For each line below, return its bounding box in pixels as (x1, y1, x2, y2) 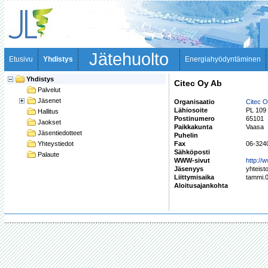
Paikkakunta (174, 123, 214, 130)
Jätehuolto (89, 49, 169, 69)
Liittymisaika (174, 173, 216, 181)
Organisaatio (174, 98, 217, 105)
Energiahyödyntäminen (185, 55, 261, 63)
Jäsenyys (174, 165, 203, 172)
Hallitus (38, 108, 59, 115)
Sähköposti (174, 148, 212, 156)
